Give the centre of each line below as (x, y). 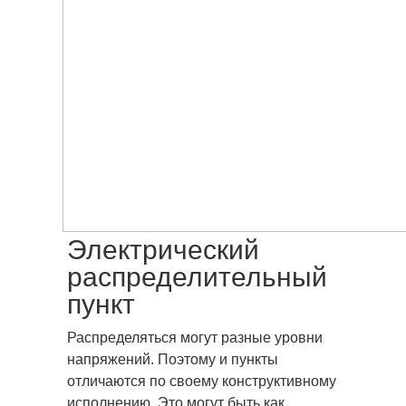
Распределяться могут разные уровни (195, 338)
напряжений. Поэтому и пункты (173, 359)
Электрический (163, 250)
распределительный (197, 277)
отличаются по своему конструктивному (202, 381)
